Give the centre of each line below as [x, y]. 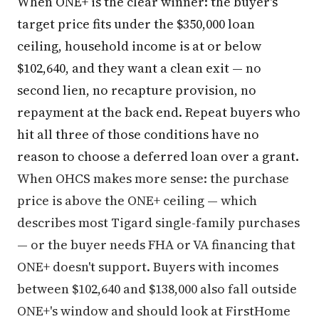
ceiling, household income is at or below [139, 46]
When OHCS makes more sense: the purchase [153, 179]
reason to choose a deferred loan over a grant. [158, 157]
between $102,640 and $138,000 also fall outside [157, 289]
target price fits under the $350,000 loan [136, 24]
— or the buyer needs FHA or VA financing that [156, 245]
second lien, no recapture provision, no [137, 90]
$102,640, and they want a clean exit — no [139, 68]
